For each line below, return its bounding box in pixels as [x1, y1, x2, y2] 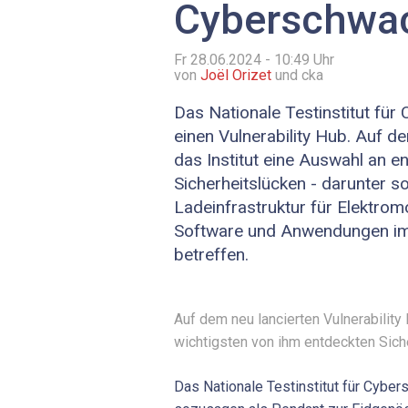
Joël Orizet [200, 66, 271, 85]
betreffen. [174, 244, 249, 266]
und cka [271, 66, 323, 85]
